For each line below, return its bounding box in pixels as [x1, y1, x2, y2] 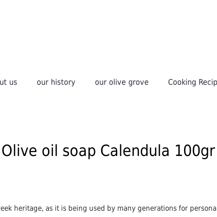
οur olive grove [95, 77, 149, 87]
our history [37, 77, 76, 87]
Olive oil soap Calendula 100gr [1, 141, 216, 160]
